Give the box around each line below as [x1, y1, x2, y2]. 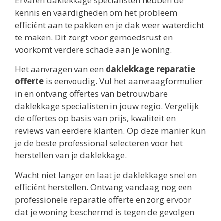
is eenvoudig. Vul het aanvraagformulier [44, 75, 203, 87]
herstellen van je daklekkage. [15, 149, 127, 161]
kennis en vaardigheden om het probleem [15, 6, 177, 18]
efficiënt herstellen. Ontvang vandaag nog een [15, 181, 192, 193]
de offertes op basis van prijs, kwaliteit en [15, 112, 176, 124]
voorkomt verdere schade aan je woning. [15, 43, 172, 55]
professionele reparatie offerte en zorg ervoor [15, 193, 191, 205]
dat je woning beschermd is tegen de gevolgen [15, 206, 194, 218]
